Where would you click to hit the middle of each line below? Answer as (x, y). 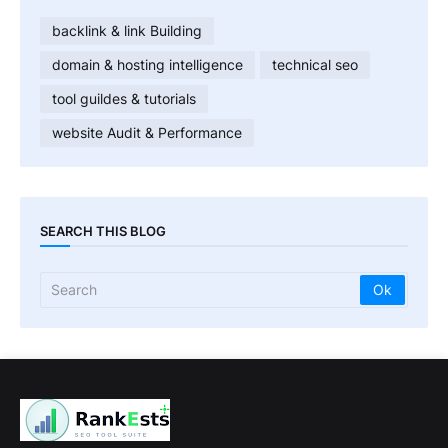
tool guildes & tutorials (124, 99)
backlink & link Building (127, 31)
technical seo (315, 65)
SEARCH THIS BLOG (103, 231)
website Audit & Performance (147, 133)
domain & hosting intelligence (147, 65)
